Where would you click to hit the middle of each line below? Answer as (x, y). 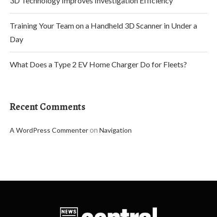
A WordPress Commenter (49, 130)
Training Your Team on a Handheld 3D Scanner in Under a (103, 25)
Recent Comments (47, 107)
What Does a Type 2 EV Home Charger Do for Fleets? (98, 64)
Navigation (116, 130)
